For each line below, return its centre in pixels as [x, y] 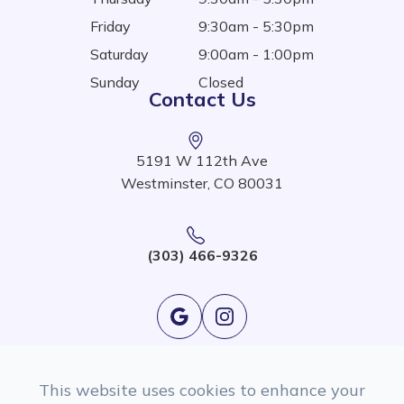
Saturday [119, 54]
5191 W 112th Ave [202, 160]
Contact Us [202, 99]
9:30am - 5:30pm [256, 26]
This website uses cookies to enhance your [202, 390]
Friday [110, 26]
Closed [221, 82]
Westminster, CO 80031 [202, 183]
